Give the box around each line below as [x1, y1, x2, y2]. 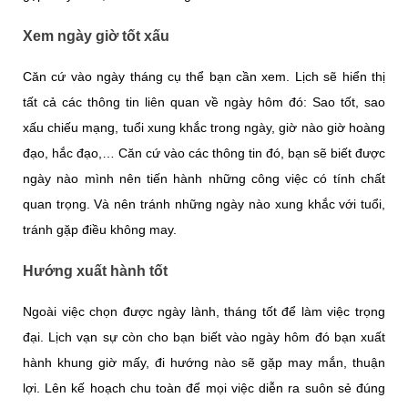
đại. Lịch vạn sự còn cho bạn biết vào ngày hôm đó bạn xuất [23, 329, 385, 344]
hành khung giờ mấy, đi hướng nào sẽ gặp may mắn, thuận [23, 354, 385, 370]
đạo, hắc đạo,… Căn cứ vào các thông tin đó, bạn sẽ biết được [23, 145, 385, 160]
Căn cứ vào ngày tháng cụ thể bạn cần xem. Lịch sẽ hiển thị [23, 68, 385, 84]
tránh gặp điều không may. [23, 221, 177, 237]
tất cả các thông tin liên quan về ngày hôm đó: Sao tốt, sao [23, 94, 385, 109]
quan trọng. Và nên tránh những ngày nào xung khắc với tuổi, [23, 196, 385, 211]
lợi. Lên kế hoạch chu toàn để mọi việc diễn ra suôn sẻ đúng [23, 380, 385, 395]
